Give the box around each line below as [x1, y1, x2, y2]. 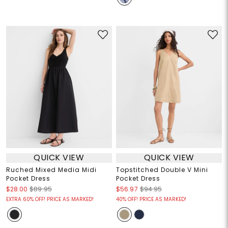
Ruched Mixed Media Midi [6, 165, 97, 174]
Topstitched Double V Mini [116, 165, 208, 174]
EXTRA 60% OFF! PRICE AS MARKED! [6, 195, 94, 203]
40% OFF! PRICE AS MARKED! [116, 195, 186, 203]
